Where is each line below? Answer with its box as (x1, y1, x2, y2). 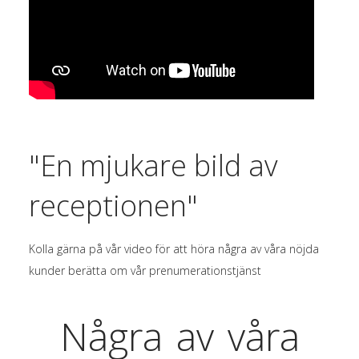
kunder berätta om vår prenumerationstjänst (28, 262, 261, 278)
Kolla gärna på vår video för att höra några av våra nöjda (28, 240, 319, 256)
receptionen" (28, 186, 198, 226)
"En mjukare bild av (28, 146, 278, 186)
